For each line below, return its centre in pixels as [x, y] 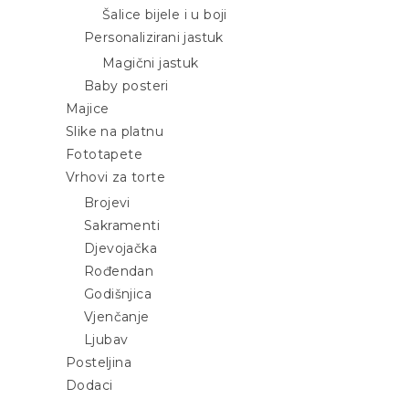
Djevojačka [121, 249]
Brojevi [107, 203]
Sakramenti [122, 226]
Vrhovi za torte [115, 178]
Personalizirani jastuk [154, 37]
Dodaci [89, 386]
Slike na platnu [115, 132]
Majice [88, 109]
